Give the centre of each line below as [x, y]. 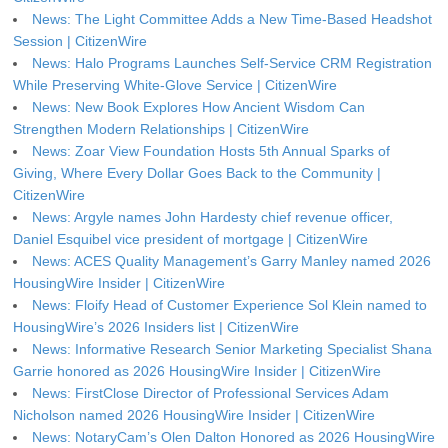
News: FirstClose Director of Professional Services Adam [210, 393]
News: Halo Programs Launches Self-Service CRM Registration [232, 63]
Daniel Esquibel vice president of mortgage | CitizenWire [190, 239]
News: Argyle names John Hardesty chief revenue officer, [212, 217]
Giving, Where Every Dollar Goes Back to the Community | [197, 173]
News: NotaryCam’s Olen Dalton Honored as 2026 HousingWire [233, 437]
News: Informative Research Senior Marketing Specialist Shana [232, 349]
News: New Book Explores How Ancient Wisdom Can [198, 107]
